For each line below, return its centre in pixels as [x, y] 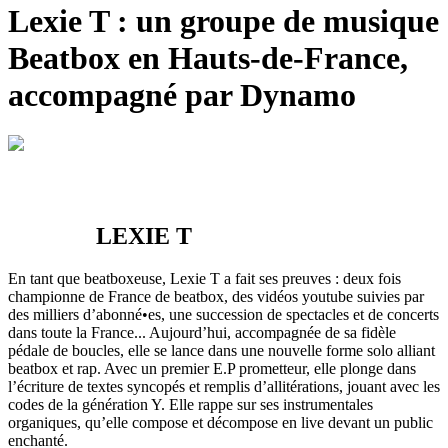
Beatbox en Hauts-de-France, [208, 57]
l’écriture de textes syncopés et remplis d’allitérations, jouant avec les [224, 387]
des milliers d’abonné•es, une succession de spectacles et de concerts [223, 315]
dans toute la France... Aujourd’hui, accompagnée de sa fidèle [202, 333]
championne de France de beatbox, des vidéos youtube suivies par [216, 297]
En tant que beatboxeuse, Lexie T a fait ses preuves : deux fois [204, 279]
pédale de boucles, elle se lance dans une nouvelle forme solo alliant [221, 351]
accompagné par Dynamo [182, 94]
